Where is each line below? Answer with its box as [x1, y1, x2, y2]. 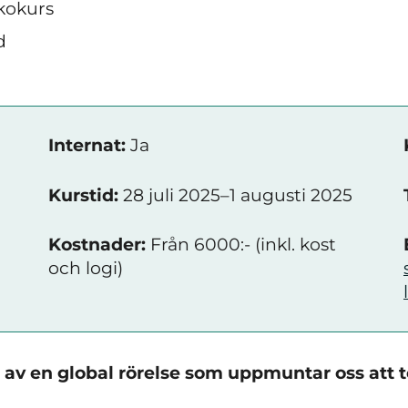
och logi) [48, 258, 123, 279]
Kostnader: [48, 234, 146, 255]
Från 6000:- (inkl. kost [146, 234, 336, 255]
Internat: [48, 135, 126, 156]
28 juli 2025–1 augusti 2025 [118, 184, 352, 206]
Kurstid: [48, 184, 118, 206]
